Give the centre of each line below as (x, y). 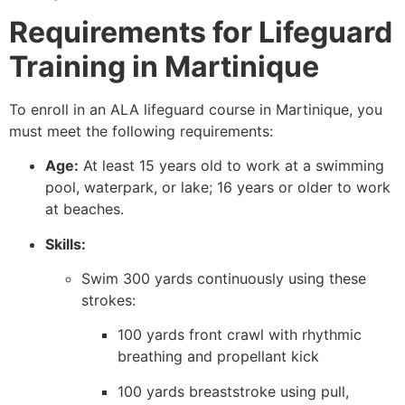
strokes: (108, 301)
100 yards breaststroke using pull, (233, 391)
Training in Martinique (164, 66)
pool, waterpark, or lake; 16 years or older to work (218, 188)
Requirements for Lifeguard (201, 32)
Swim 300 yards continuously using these (224, 279)
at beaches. (85, 209)
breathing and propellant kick (218, 357)
